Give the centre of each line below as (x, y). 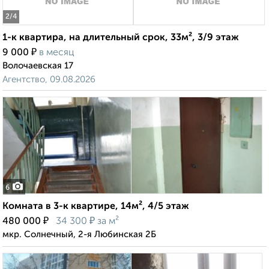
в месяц (57, 53)
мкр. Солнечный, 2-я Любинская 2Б (79, 235)
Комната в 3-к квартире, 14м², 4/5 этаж (96, 207)
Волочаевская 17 (38, 66)
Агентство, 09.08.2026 (49, 80)
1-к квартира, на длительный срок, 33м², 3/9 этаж (121, 38)
